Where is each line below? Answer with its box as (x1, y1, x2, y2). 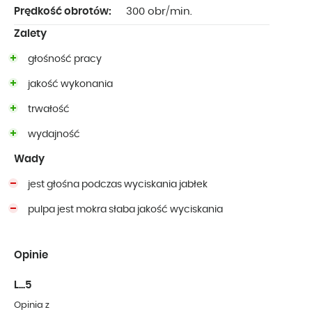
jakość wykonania (28, 79, 113, 90)
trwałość (28, 104, 70, 115)
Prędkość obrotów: (14, 6, 111, 17)
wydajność (28, 130, 80, 140)
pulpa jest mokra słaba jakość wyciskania (28, 205, 223, 215)
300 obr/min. (126, 6, 192, 17)
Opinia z (14, 301, 49, 311)
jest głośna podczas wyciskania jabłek (28, 180, 208, 190)
